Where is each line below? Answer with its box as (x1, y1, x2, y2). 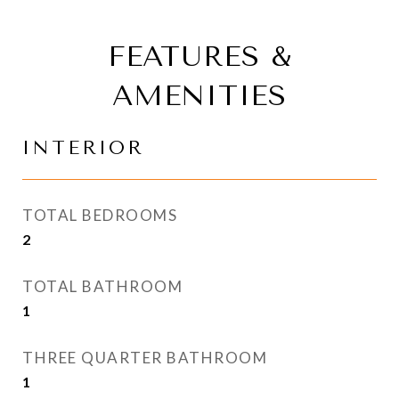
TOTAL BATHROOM (22, 277, 183, 296)
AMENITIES (112, 79, 287, 112)
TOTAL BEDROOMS (22, 206, 177, 224)
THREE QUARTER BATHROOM (22, 348, 267, 367)
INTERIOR (22, 137, 144, 159)
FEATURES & (107, 40, 292, 73)
